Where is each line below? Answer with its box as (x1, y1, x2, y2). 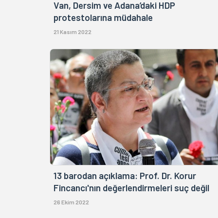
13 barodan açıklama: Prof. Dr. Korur (54, 169, 196, 181)
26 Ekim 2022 (54, 198, 89, 205)
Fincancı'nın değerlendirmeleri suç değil (54, 182, 209, 193)
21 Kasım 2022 (54, 28, 91, 36)
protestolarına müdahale (54, 12, 153, 23)
